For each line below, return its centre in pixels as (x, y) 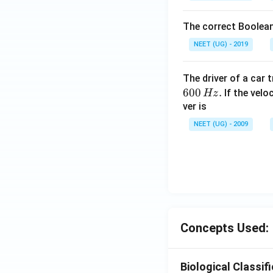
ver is (195, 106)
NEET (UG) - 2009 (221, 124)
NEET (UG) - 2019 (221, 44)
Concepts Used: (225, 228)
